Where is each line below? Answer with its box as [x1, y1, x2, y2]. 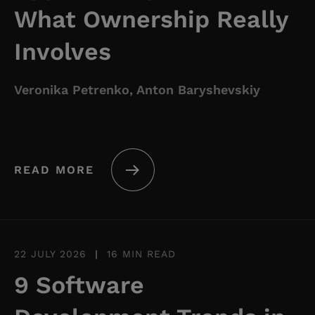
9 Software [14, 271, 144, 300]
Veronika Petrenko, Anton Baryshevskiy [14, 82, 260, 98]
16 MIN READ [107, 248, 176, 260]
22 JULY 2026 [14, 248, 86, 260]
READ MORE [14, 162, 94, 176]
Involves [14, 37, 111, 66]
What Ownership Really [14, 5, 288, 34]
